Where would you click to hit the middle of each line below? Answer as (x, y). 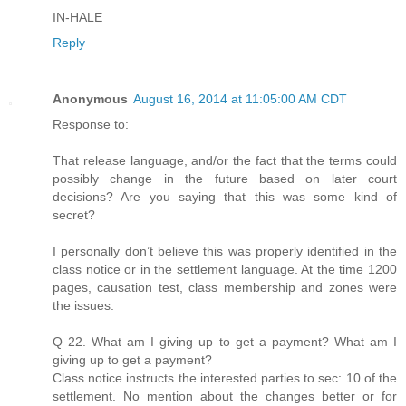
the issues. (83, 305)
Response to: (91, 124)
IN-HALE (77, 17)
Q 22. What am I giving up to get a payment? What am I (225, 341)
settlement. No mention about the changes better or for (225, 396)
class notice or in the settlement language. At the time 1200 (225, 269)
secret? (74, 214)
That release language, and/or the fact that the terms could (225, 160)
